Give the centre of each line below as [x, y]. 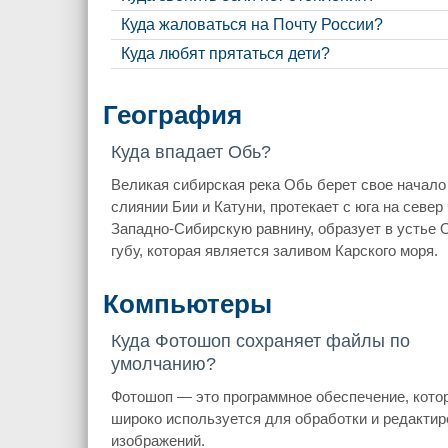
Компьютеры [187, 303]
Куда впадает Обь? [190, 152]
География [172, 115]
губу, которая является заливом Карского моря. [274, 251]
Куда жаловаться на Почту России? [251, 25]
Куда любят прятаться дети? [225, 54]
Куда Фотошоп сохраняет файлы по [260, 340]
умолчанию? [163, 363]
